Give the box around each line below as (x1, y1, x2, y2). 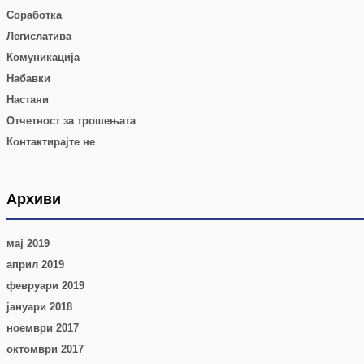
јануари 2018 (6, 300, 72, 313)
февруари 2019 (6, 279, 84, 292)
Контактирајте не (6, 136, 95, 149)
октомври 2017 (6, 342, 84, 355)
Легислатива (6, 30, 71, 43)
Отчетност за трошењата (6, 115, 136, 128)
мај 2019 (6, 236, 50, 249)
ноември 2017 (6, 321, 79, 334)
